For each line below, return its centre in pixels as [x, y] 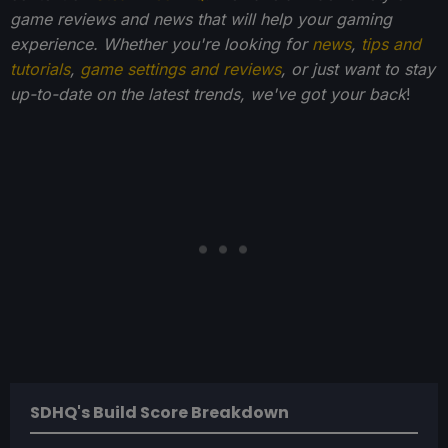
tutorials [40, 69]
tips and [391, 44]
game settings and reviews [180, 69]
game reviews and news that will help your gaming [201, 19]
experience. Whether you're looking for [161, 44]
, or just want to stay [358, 69]
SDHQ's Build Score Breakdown [159, 413]
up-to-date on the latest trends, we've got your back [208, 94]
